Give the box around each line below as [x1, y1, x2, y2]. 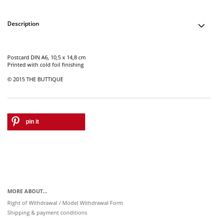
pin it [26, 118, 39, 125]
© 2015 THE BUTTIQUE [7, 75, 63, 83]
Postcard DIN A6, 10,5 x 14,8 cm [7, 54, 86, 61]
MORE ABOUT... [7, 187, 47, 195]
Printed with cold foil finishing [7, 61, 84, 68]
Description [7, 19, 39, 28]
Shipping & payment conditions [7, 209, 87, 216]
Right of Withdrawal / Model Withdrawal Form [7, 199, 123, 206]
